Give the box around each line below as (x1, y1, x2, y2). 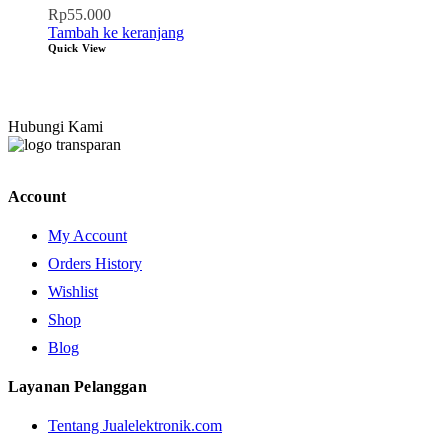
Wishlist (48, 283, 98, 301)
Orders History (48, 255, 142, 273)
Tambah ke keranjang (48, 24, 184, 42)
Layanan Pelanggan (8, 378, 147, 396)
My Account (48, 227, 127, 245)
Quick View (48, 42, 107, 55)
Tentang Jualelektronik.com (48, 417, 222, 435)
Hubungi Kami (8, 118, 103, 136)
